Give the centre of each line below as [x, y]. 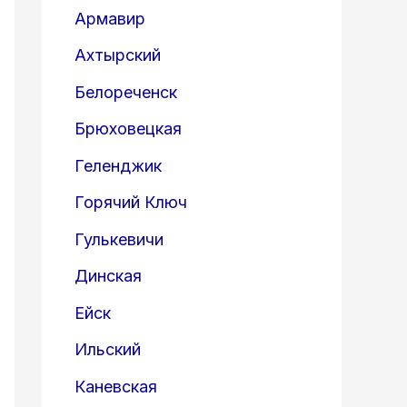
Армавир [110, 18]
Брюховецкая [128, 129]
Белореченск [126, 92]
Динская [108, 276]
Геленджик [118, 165]
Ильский [108, 350]
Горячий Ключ [131, 203]
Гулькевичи [119, 239]
